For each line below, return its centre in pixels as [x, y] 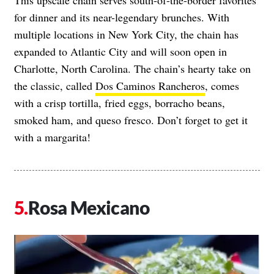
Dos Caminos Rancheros [150, 86]
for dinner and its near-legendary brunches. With [122, 17]
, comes [222, 86]
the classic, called [55, 86]
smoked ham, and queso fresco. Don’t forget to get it [131, 120]
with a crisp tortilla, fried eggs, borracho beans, [120, 103]
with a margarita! [52, 137]
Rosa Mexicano [89, 208]
